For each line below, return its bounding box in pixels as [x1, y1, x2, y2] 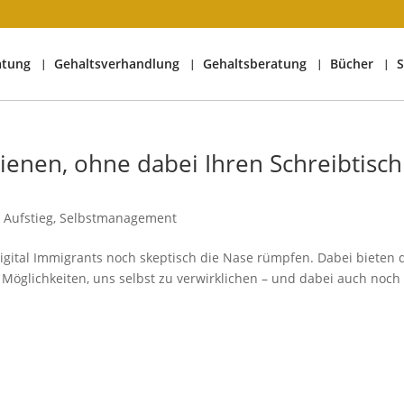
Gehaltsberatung [203, 55, 307, 72]
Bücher [330, 55, 373, 72]
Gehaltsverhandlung [54, 55, 179, 72]
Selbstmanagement [60, 209, 178, 226]
